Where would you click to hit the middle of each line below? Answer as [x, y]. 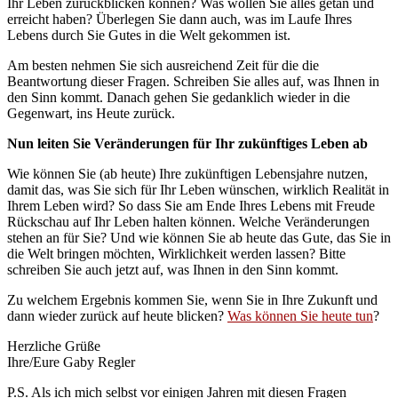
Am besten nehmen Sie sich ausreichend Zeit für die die [163, 65]
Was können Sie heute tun [300, 315]
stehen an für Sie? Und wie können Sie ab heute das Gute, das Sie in [199, 237]
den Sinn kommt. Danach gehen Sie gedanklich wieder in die [179, 97]
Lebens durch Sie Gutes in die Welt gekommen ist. [149, 35]
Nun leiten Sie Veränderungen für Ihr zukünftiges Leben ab [187, 143]
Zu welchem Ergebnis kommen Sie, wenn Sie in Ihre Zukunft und [192, 299]
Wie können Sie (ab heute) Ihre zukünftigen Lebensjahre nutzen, [187, 173]
